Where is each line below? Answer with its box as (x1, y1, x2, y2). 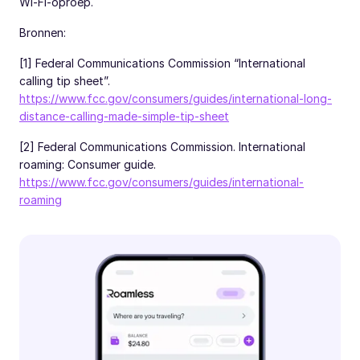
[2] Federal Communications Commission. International (19, 140, 305, 154)
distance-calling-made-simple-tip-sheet (19, 109, 229, 124)
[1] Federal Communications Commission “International (19, 56, 305, 71)
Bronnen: (19, 26, 66, 40)
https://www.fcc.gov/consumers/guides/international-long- (19, 92, 332, 106)
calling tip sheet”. (19, 74, 110, 88)
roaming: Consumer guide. (19, 157, 156, 172)
